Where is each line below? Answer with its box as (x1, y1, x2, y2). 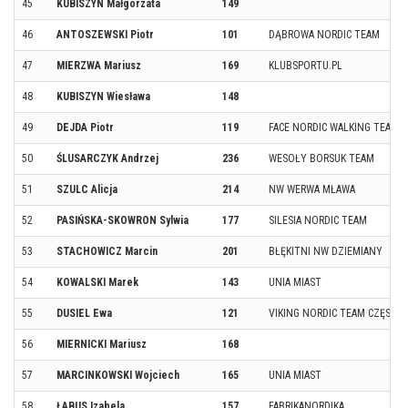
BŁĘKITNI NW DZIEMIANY (269, 244, 382, 258)
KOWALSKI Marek (56, 275, 138, 289)
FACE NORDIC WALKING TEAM (269, 120, 399, 134)
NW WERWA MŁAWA (269, 182, 355, 196)
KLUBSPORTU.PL (269, 58, 342, 72)
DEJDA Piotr (56, 120, 114, 134)
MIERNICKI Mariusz (56, 337, 147, 351)
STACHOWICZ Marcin (56, 244, 158, 258)
